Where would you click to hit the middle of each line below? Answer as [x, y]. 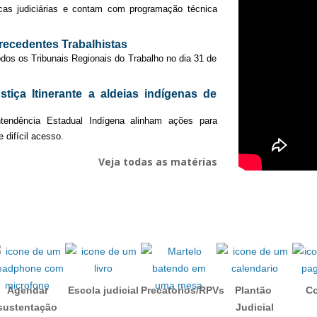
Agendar [27, 290]
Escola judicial [103, 290]
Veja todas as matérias [157, 161]
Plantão [253, 290]
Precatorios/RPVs [183, 290]
